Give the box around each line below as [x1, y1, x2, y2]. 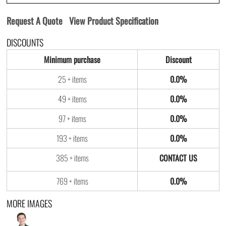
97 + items [58, 112, 86, 125]
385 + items [55, 152, 89, 164]
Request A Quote [7, 14, 63, 27]
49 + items [58, 93, 87, 105]
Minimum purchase [44, 53, 100, 66]
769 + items [56, 175, 88, 187]
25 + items [58, 73, 87, 85]
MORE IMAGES [7, 197, 52, 210]
